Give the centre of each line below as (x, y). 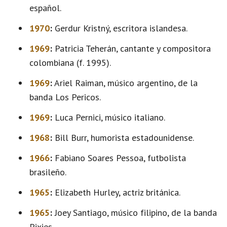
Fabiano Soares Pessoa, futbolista (119, 158)
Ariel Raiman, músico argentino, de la (125, 83)
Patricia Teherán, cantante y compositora (131, 48)
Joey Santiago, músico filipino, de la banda (135, 213)
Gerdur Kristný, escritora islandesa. (120, 28)
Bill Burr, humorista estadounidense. (123, 138)
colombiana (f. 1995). (70, 63)
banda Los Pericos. (65, 97)
